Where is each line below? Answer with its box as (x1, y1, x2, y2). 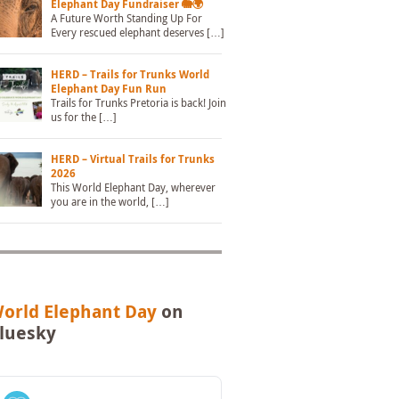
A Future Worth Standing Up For (50, 12, 202, 26)
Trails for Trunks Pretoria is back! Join (50, 97, 226, 110)
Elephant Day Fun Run (50, 83, 167, 96)
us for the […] (50, 111, 117, 125)
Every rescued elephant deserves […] (50, 27, 224, 40)
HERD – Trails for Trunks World (50, 69, 209, 82)
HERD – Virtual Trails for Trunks (50, 153, 215, 167)
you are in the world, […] (50, 196, 169, 209)
